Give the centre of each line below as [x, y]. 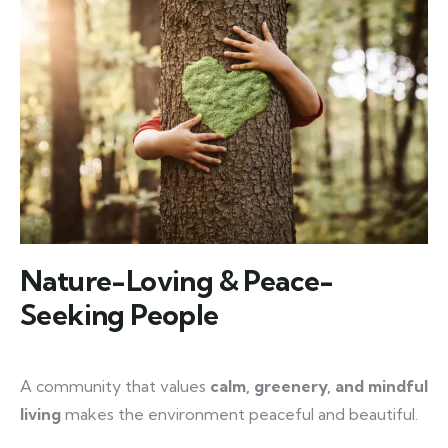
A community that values [115, 385]
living [40, 413]
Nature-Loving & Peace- [177, 280]
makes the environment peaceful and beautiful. [239, 413]
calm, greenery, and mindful [319, 385]
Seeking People [119, 314]
